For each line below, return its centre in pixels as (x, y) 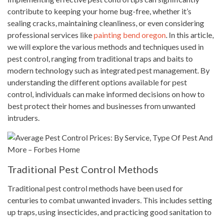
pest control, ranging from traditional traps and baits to (100, 58)
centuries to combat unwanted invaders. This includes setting (110, 200)
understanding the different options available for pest (97, 82)
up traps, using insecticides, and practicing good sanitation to (110, 212)
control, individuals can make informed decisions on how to (106, 94)
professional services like (51, 35)
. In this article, (190, 35)
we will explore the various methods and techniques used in (106, 47)
